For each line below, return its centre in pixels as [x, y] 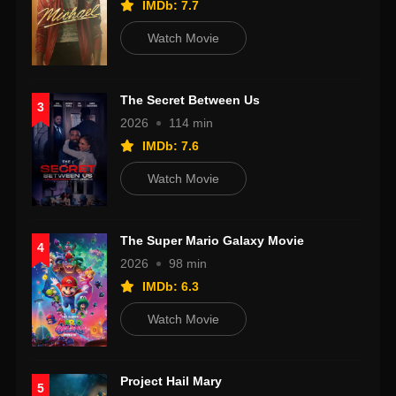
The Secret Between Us [190, 100]
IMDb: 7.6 [169, 146]
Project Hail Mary [171, 381]
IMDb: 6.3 [169, 287]
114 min [191, 123]
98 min [188, 264]
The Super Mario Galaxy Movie [213, 241]
